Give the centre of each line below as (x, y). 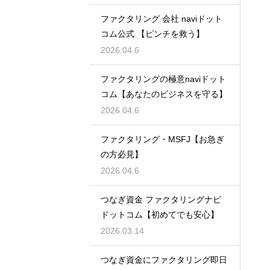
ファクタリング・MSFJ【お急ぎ (162, 140)
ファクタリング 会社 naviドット (162, 19)
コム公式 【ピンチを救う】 (152, 34)
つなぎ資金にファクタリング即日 (164, 259)
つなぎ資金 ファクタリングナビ (161, 200)
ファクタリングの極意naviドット (163, 79)
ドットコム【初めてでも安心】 (160, 215)
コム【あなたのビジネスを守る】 (164, 94)
